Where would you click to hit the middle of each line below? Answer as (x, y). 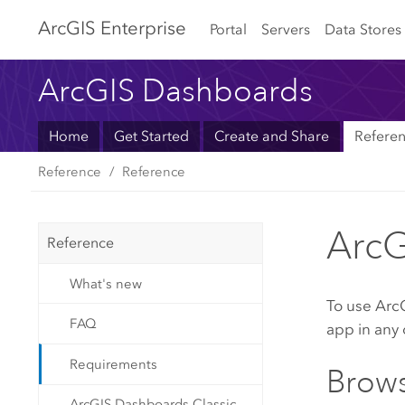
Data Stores (363, 29)
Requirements (114, 364)
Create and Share (271, 137)
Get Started (151, 137)
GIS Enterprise (127, 28)
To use (351, 305)
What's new (106, 283)
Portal (228, 29)
